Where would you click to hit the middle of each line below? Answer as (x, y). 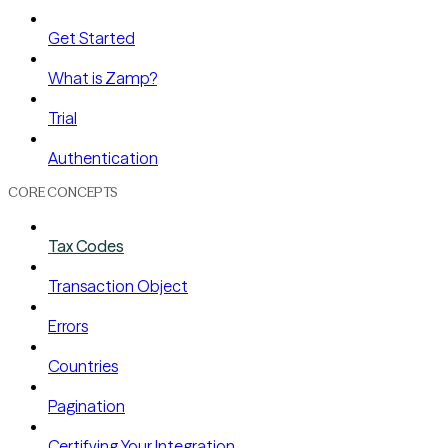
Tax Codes (86, 245)
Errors (68, 325)
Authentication (103, 157)
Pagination (86, 405)
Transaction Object (118, 285)
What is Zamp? (102, 77)
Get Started (91, 37)
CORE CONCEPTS (63, 191)
